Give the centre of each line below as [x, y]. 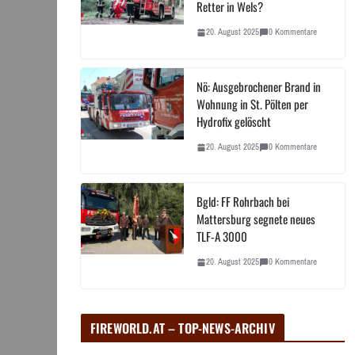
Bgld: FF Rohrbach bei [243, 202]
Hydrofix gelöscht [234, 122]
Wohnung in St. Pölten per [252, 104]
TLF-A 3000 [222, 237]
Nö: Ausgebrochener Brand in [259, 87]
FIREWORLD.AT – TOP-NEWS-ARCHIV [183, 328]
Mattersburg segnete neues [256, 219]
